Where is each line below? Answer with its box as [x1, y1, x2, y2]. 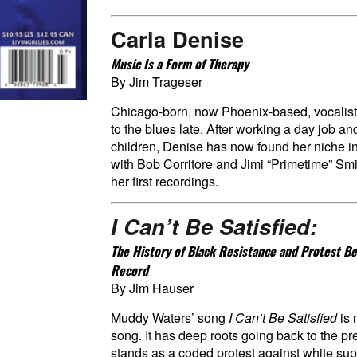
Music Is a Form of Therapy [111, 54, 249, 73]
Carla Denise [111, 23, 244, 54]
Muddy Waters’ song [111, 308, 229, 327]
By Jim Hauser [111, 279, 194, 297]
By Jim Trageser [111, 73, 202, 91]
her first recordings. [111, 172, 218, 190]
